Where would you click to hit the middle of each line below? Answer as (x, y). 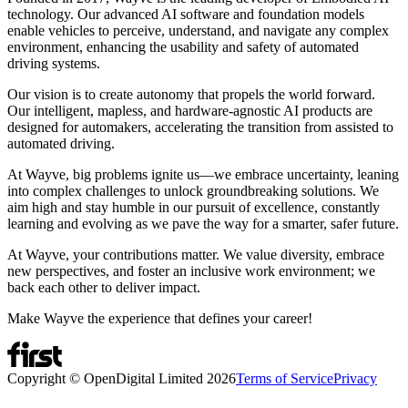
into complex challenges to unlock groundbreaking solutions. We (193, 190)
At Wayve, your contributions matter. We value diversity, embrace (196, 254)
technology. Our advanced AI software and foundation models (186, 14)
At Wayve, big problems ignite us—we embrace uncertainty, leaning (203, 174)
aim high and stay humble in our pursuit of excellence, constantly (194, 207)
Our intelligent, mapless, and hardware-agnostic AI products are (190, 110)
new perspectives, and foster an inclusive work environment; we (191, 270)
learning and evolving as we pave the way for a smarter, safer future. (203, 223)
